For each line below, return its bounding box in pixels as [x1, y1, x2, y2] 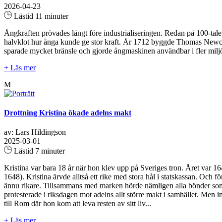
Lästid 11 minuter [12, 11, 68, 20]
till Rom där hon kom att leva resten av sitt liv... [4, 199, 151, 208]
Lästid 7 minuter [12, 147, 65, 156]
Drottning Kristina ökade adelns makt [4, 109, 131, 117]
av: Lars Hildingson [4, 128, 66, 137]
